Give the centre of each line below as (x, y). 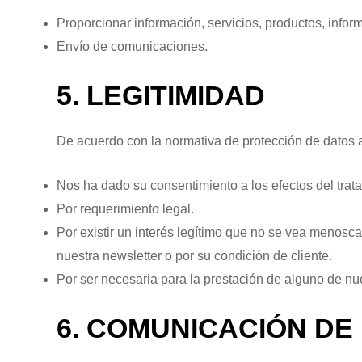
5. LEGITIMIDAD (161, 95)
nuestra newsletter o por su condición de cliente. (194, 255)
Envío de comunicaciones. (132, 46)
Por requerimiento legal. (125, 208)
